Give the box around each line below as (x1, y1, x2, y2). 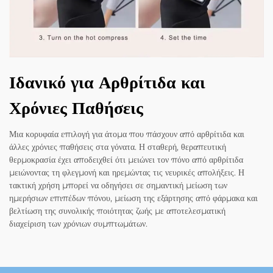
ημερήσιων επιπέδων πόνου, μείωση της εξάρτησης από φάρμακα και (9, 193, 258, 204)
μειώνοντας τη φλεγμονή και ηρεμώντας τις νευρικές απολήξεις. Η (9, 167, 244, 179)
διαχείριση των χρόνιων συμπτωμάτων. (9, 218, 147, 230)
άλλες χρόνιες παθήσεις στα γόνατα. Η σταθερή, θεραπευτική (9, 141, 226, 153)
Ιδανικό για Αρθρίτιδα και (9, 72, 205, 93)
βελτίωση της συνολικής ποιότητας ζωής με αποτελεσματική (9, 205, 225, 217)
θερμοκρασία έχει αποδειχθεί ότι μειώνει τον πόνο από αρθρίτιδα (9, 154, 243, 166)
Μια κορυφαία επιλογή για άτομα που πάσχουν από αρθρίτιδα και (9, 129, 244, 140)
